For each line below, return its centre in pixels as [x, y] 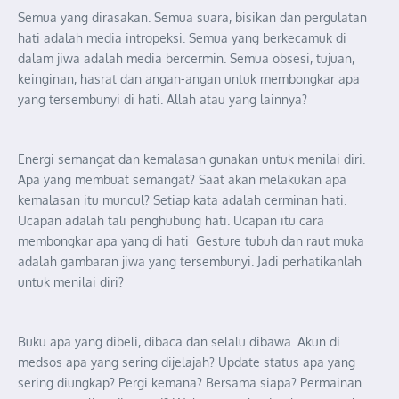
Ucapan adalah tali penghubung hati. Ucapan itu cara [171, 220]
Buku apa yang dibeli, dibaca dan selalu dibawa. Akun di [179, 341]
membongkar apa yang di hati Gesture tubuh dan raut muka [191, 240]
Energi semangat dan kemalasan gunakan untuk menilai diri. [191, 159]
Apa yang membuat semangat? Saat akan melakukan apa [182, 179]
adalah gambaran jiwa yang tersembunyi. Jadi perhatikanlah [190, 261]
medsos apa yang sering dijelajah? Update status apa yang [187, 362]
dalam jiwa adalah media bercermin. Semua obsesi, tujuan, [186, 58]
